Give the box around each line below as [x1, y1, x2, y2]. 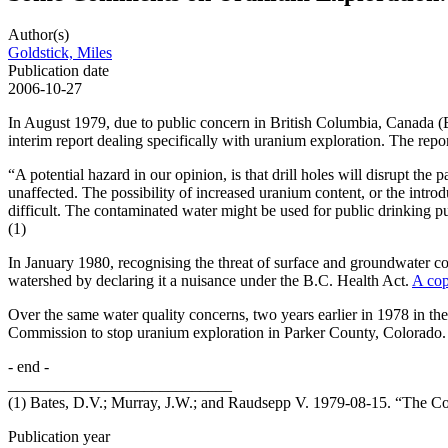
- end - [8, 358, 49, 376]
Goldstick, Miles [8, 44, 112, 62]
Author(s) [8, 26, 69, 44]
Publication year [8, 428, 110, 446]
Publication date [8, 62, 109, 80]
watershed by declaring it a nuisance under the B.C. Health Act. [8, 272, 412, 290]
